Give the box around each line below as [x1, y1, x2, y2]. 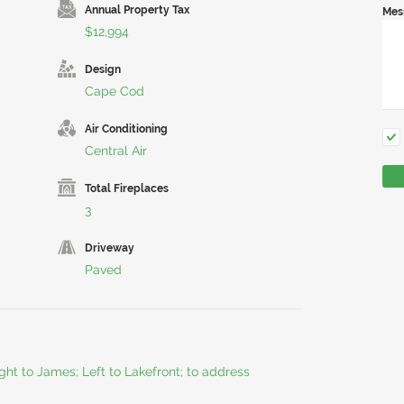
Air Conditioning [85, 123, 168, 135]
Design [85, 63, 121, 76]
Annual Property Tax [85, 4, 189, 16]
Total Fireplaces [85, 182, 169, 195]
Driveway [85, 242, 134, 254]
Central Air [85, 143, 147, 158]
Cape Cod [85, 84, 144, 98]
